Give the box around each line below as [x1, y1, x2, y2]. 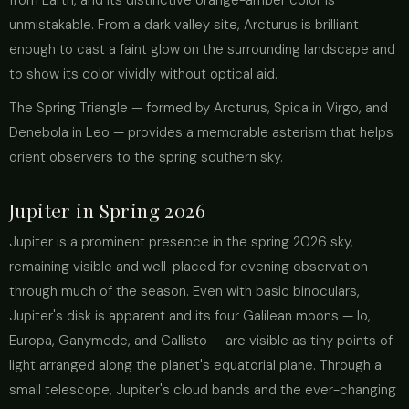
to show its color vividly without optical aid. [9, 65, 278, 83]
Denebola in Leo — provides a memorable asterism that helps [9, 123, 393, 142]
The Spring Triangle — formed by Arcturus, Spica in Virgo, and [9, 99, 388, 117]
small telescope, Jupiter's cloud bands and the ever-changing [9, 381, 396, 399]
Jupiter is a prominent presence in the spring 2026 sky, [9, 233, 353, 251]
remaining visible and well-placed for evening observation [9, 257, 368, 276]
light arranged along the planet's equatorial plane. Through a [9, 356, 382, 374]
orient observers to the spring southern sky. [9, 148, 283, 166]
